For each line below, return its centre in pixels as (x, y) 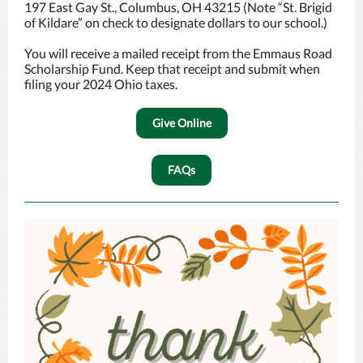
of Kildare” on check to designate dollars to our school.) (176, 22)
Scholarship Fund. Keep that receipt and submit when (172, 68)
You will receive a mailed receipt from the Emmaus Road (178, 53)
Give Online (181, 123)
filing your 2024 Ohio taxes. (101, 84)
